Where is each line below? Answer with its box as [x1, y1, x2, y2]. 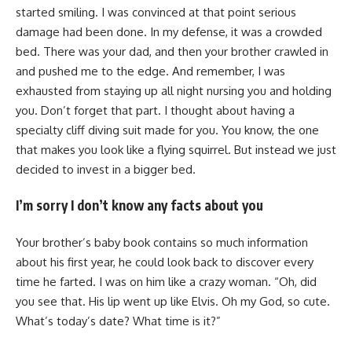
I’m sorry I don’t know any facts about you [16, 196, 263, 214]
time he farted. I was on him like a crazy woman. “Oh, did [16, 273, 317, 289]
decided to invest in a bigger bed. [16, 161, 196, 177]
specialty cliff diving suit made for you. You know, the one [16, 122, 319, 137]
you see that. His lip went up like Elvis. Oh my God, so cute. [16, 293, 330, 309]
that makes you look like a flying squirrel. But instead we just [16, 141, 336, 157]
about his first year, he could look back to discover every [16, 254, 313, 269]
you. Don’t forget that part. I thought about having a [16, 102, 295, 118]
